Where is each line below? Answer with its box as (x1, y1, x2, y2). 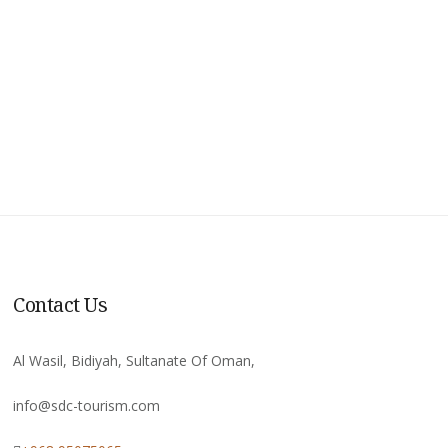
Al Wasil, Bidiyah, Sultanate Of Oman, (13, 350, 256, 370)
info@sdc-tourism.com (13, 395, 161, 415)
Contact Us (13, 290, 108, 318)
